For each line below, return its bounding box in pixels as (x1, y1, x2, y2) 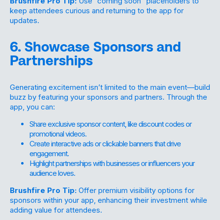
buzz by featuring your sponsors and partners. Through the (10, 92, 207, 102)
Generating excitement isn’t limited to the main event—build (10, 82, 210, 92)
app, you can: (10, 102, 55, 111)
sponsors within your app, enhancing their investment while (10, 195, 207, 205)
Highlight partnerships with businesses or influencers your (29, 158, 194, 168)
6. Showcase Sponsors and (10, 39, 181, 55)
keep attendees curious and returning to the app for (10, 5, 184, 15)
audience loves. (29, 168, 75, 178)
